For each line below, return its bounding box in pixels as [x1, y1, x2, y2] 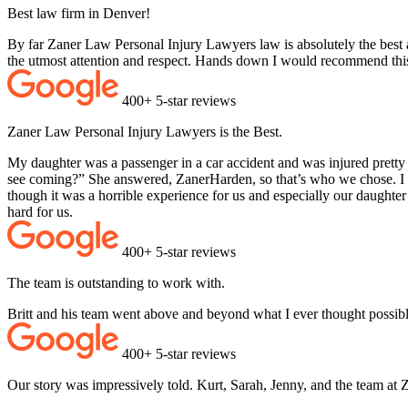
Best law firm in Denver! [7, 5, 150, 22]
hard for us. [7, 204, 73, 220]
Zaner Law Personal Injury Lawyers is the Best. [7, 124, 282, 140]
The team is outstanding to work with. [7, 275, 225, 291]
